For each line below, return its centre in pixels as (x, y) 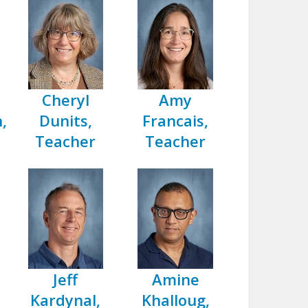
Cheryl (65, 100)
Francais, (176, 121)
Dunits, (65, 121)
